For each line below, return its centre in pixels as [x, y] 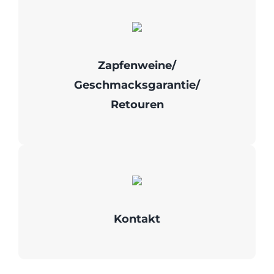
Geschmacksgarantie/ [137, 85]
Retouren [137, 105]
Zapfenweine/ [137, 66]
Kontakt [137, 219]
